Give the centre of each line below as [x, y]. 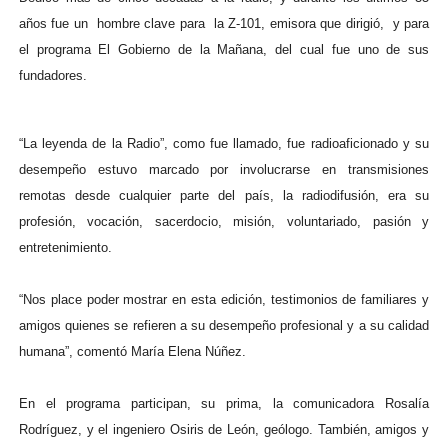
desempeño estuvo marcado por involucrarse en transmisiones [224, 169]
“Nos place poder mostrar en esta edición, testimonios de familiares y [224, 299]
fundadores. [52, 75]
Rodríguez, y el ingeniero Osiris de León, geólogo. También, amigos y [224, 429]
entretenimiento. [69, 247]
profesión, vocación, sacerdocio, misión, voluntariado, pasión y [224, 221]
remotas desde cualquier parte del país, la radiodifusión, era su [224, 195]
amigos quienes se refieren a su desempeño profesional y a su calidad [224, 325]
